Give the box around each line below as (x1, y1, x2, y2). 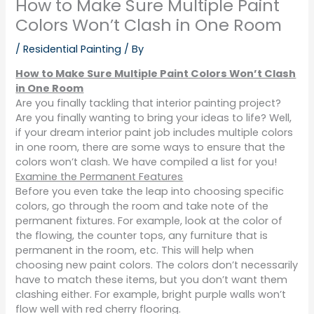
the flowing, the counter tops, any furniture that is (15, 228, 268, 243)
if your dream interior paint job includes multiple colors (15, 125, 294, 140)
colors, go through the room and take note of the (15, 199, 269, 214)
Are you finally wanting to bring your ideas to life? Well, (15, 111, 292, 125)
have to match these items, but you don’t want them (15, 273, 288, 287)
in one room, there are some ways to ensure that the (15, 140, 286, 155)
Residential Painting (23, 41, 122, 56)
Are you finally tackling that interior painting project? (15, 96, 282, 111)
